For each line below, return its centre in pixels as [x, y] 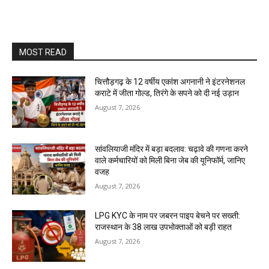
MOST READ [43, 52]
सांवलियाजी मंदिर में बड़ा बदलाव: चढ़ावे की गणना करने [172, 149]
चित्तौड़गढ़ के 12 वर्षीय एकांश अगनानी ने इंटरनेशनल [170, 82]
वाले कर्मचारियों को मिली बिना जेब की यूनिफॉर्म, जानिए [170, 160]
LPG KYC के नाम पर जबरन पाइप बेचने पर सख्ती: [168, 216]
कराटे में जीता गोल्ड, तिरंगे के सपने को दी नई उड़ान [167, 93]
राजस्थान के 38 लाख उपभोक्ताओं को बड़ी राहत [164, 227]
